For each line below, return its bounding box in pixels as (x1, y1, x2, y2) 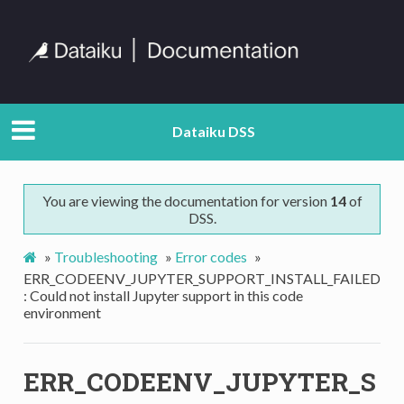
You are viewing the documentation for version (41, 191, 330, 209)
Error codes (174, 247, 247, 265)
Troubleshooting (53, 247, 158, 265)
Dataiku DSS (172, 123, 255, 141)
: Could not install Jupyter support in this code (23, 286, 303, 304)
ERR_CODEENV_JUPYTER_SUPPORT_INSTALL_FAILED (23, 269, 381, 287)
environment (23, 303, 101, 321)
